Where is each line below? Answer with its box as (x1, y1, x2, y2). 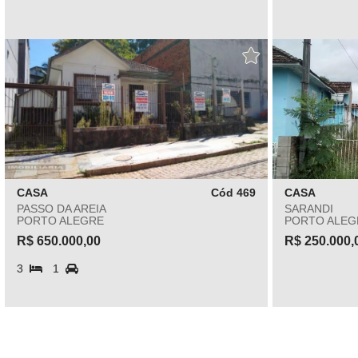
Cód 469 (210, 186, 256, 199)
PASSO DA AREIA (17, 202, 106, 215)
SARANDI (284, 202, 333, 215)
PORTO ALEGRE (17, 214, 104, 227)
